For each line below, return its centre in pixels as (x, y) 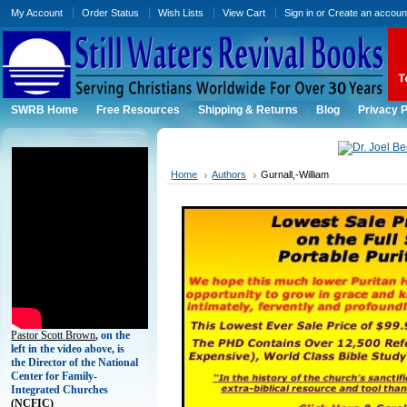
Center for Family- (55, 376)
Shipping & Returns (248, 110)
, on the (113, 335)
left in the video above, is (68, 349)
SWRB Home (45, 110)
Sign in (299, 13)
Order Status (111, 13)
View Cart (244, 13)
